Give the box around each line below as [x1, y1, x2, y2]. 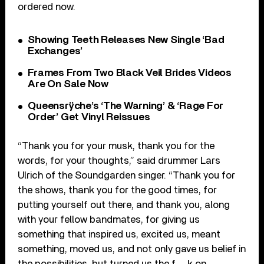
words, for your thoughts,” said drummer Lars [18, 155, 221, 166]
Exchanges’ [28, 45, 83, 57]
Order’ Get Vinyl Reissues [28, 111, 150, 123]
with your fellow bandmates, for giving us [18, 214, 200, 225]
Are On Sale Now [28, 78, 108, 90]
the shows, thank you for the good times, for [18, 184, 217, 195]
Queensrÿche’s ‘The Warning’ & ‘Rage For [28, 100, 224, 111]
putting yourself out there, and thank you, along [18, 199, 230, 210]
